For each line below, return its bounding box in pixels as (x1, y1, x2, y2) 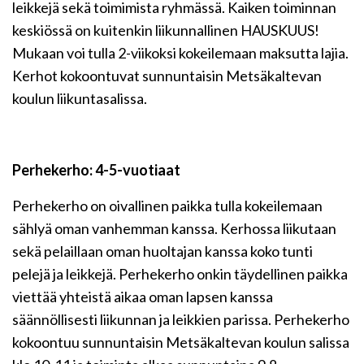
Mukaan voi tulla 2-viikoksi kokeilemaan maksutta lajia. (12, 44, 349, 62)
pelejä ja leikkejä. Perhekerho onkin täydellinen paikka (12, 265, 348, 283)
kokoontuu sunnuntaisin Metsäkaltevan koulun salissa (12, 333, 349, 351)
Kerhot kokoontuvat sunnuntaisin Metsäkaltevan (12, 67, 322, 84)
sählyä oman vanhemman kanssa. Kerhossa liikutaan (12, 219, 336, 237)
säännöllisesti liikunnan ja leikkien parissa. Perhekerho (12, 310, 349, 328)
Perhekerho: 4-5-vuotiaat (12, 161, 180, 179)
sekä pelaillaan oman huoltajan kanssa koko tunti (12, 242, 313, 260)
